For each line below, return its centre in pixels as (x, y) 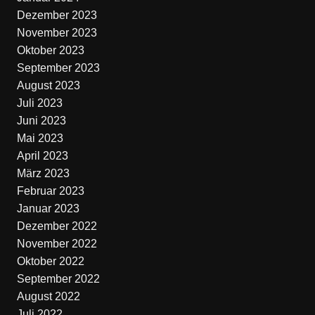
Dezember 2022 (57, 226)
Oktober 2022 (50, 261)
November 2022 (57, 244)
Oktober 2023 (50, 50)
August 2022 (48, 296)
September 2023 (58, 68)
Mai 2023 (40, 138)
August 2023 (48, 85)
